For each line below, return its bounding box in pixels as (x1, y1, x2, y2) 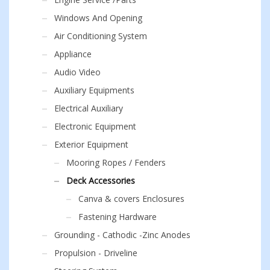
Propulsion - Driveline (54, 246, 137, 259)
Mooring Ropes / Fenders (66, 156, 166, 168)
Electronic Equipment (54, 120, 136, 132)
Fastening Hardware (78, 210, 157, 222)
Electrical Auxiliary (54, 102, 123, 114)
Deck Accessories (66, 174, 135, 186)
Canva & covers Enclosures (78, 192, 184, 204)
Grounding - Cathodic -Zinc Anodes (54, 228, 190, 240)
